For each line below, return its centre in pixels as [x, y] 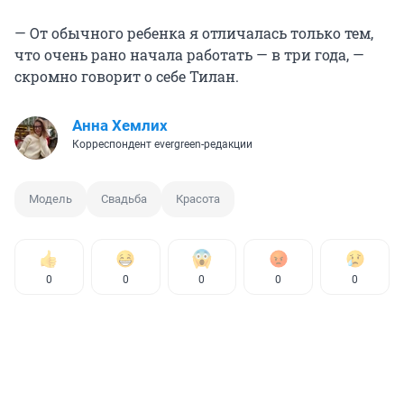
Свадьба [124, 198]
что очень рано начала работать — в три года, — [189, 54]
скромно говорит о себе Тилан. [127, 76]
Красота [198, 198]
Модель [50, 198]
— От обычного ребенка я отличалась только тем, [194, 32]
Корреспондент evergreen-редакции [162, 144]
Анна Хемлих [120, 125]
